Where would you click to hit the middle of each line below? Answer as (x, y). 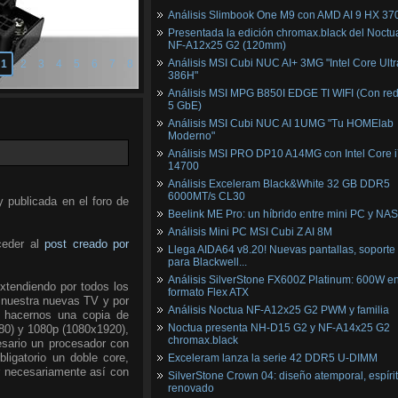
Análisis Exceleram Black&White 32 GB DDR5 (279, 184)
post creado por (87, 244)
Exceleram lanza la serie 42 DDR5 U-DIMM (273, 358)
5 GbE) (185, 106)
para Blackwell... (207, 262)
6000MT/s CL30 (207, 196)
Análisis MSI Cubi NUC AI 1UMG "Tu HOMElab (281, 123)
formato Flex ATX (208, 292)
